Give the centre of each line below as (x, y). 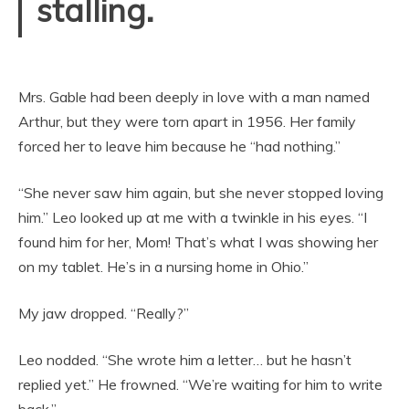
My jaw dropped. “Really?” (104, 313)
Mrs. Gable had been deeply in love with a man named (194, 97)
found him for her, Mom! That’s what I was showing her (198, 242)
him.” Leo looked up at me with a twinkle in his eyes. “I (193, 217)
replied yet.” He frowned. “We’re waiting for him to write (200, 384)
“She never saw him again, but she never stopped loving (201, 193)
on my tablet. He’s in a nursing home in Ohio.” (163, 267)
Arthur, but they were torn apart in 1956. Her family (187, 121)
